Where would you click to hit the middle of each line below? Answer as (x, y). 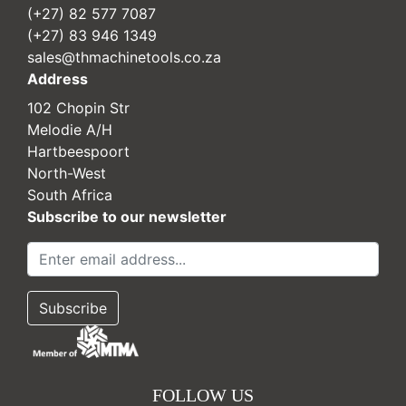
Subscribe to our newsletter (127, 217)
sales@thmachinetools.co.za (124, 58)
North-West (67, 174)
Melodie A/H (70, 130)
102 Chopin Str (78, 108)
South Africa (70, 195)
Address (58, 79)
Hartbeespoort (78, 152)
